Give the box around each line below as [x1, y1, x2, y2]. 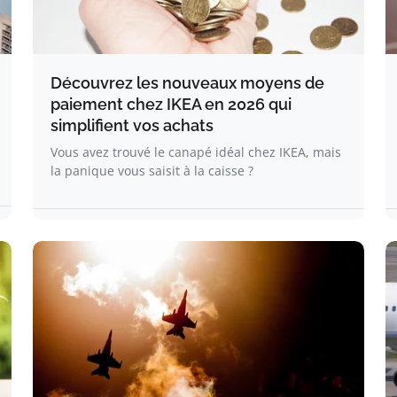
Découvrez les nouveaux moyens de [51, 74, 324, 92]
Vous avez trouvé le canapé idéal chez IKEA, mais [51, 144, 341, 160]
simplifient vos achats [51, 116, 214, 135]
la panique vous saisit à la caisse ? [51, 162, 253, 179]
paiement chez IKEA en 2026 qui [51, 95, 292, 113]
